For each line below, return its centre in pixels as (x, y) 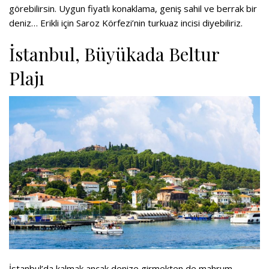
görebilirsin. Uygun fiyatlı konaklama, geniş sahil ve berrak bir (133, 8)
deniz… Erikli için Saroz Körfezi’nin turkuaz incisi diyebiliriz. (126, 23)
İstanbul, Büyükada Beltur (114, 54)
